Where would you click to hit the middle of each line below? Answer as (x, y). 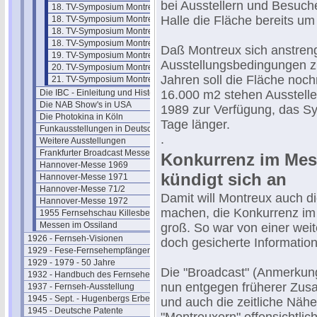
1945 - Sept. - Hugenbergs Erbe (89, 299)
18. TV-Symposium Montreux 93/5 (116, 43)
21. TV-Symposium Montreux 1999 (118, 79)
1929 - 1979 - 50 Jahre (71, 263)
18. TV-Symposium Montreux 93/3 (116, 19)
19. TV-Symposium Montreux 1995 (118, 55)
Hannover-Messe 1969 (84, 165)
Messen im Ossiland (79, 225)
